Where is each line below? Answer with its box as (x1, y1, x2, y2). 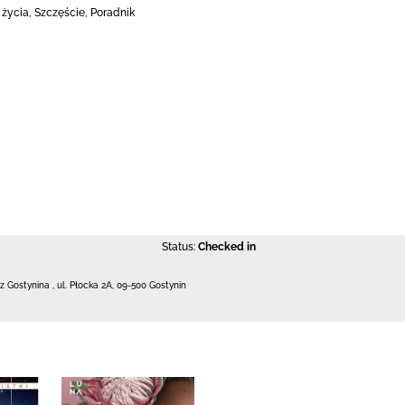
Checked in (197, 240, 256, 253)
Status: (161, 240, 195, 253)
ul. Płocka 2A (57, 280, 112, 290)
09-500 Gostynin (117, 280, 186, 290)
